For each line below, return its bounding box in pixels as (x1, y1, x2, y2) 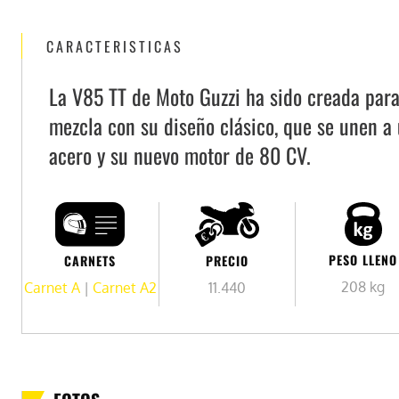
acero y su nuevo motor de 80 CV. (49, 138, 311, 171)
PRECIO (205, 250, 248, 270)
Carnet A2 (92, 279, 157, 297)
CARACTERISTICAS (46, 35, 183, 57)
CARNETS (64, 251, 117, 271)
